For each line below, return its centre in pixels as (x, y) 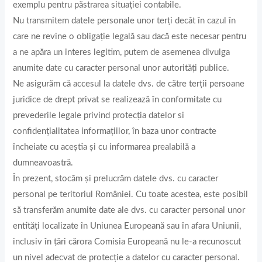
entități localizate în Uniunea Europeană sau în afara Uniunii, (127, 226)
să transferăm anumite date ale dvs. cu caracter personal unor (129, 210)
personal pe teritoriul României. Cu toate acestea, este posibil (131, 194)
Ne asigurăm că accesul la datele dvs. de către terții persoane (129, 84)
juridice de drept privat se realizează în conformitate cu (118, 99)
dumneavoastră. (43, 163)
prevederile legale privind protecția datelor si (99, 115)
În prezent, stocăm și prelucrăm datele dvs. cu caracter (116, 178)
